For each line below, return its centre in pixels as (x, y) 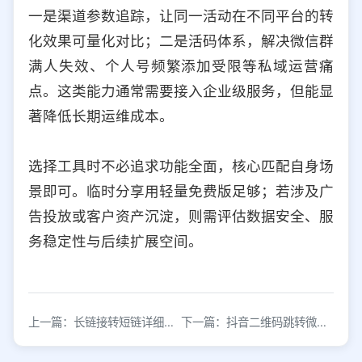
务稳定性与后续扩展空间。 (116, 241)
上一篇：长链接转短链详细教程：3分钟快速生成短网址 (169, 322)
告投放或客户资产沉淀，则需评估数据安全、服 (181, 216)
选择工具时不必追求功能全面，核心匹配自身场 (181, 166)
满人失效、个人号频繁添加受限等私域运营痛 (181, 65)
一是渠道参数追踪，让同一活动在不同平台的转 (181, 15)
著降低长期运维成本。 (101, 116)
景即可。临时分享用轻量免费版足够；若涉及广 (181, 191)
